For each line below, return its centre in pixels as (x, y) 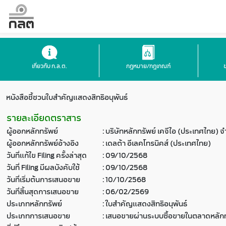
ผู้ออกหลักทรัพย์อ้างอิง (43, 144)
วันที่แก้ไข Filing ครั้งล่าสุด (47, 156)
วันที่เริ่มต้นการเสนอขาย (43, 180)
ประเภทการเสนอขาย (38, 216)
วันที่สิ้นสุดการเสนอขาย (43, 192)
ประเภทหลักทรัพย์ (34, 204)
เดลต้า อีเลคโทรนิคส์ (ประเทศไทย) (158, 144)
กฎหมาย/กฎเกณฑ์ (148, 66)
